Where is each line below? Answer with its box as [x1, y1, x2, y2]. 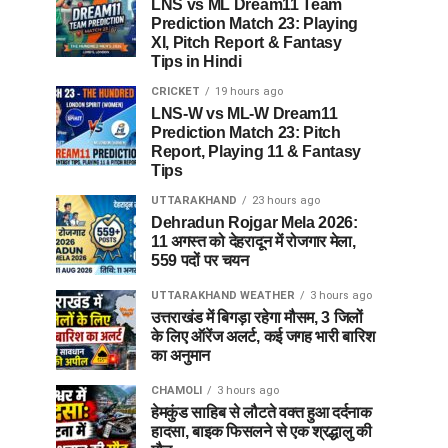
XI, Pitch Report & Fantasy [151, 34, 342, 51]
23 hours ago [252, 194, 320, 207]
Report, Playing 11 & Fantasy [151, 143, 362, 160]
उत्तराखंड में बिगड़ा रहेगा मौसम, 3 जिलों [151, 309, 364, 326]
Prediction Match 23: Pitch [151, 124, 341, 141]
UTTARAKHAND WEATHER [151, 289, 295, 302]
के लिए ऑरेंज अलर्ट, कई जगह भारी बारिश [151, 328, 375, 345]
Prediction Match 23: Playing [151, 15, 359, 32]
